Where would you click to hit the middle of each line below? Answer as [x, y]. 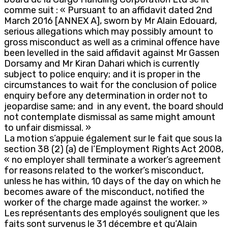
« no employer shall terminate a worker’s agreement [112, 160]
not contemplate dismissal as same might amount [110, 117]
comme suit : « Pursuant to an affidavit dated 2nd [108, 10]
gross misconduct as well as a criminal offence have [112, 42]
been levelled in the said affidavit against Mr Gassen [112, 53]
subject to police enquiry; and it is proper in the [102, 74]
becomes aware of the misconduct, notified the [104, 192]
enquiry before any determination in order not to [106, 95]
